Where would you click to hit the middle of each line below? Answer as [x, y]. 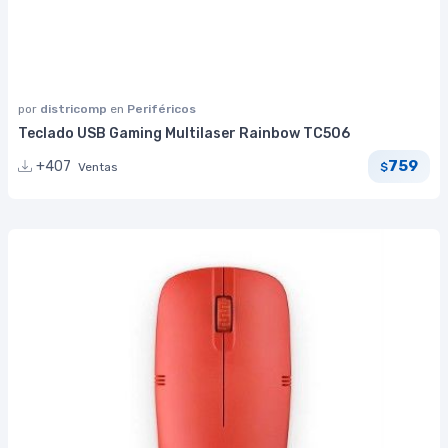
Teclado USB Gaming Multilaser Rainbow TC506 [184, 133]
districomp [75, 108]
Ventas [98, 166]
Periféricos [161, 108]
